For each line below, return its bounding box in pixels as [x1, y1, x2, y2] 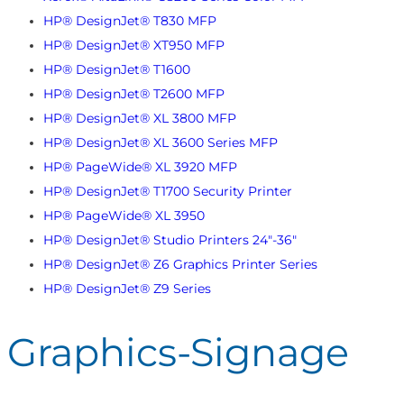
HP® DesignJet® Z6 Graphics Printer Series [43, 255, 317, 272]
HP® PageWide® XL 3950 [43, 207, 205, 224]
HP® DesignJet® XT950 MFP [43, 36, 225, 53]
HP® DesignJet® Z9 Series [43, 280, 211, 297]
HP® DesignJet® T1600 [43, 60, 190, 78]
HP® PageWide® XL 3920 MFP [43, 158, 237, 175]
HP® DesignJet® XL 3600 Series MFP [43, 133, 278, 151]
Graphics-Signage [7, 328, 349, 377]
